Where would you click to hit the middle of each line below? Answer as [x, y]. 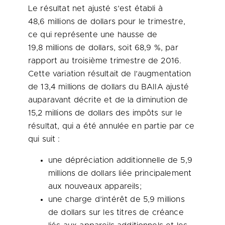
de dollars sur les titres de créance [116, 212]
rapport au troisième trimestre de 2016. [105, 61]
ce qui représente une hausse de [93, 35]
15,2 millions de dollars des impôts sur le [105, 113]
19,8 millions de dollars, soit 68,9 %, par [103, 48]
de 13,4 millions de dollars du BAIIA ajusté [108, 87]
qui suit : [44, 139]
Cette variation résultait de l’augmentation [109, 74]
